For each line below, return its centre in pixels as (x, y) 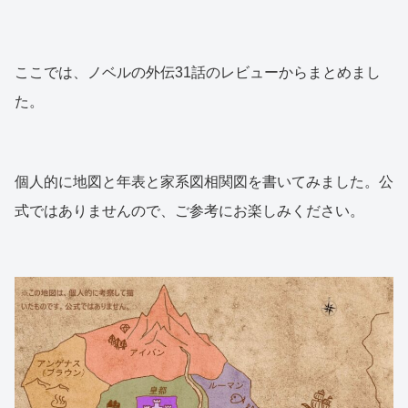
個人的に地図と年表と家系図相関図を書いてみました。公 (204, 181)
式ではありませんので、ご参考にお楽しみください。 (189, 210)
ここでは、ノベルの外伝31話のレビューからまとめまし (198, 72)
